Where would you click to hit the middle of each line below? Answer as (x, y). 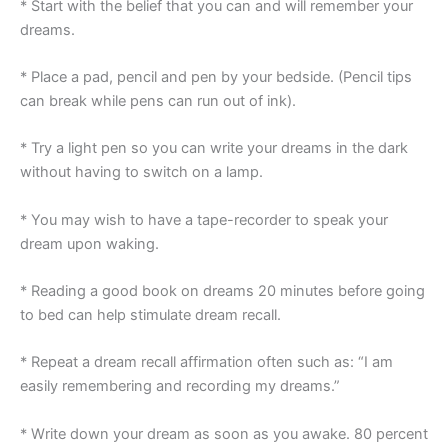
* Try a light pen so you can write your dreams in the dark (214, 148)
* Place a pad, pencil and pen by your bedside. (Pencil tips (216, 76)
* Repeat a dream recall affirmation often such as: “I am (206, 362)
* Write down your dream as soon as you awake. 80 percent (224, 433)
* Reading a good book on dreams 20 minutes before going (222, 290)
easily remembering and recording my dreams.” (180, 386)
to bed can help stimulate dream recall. (150, 314)
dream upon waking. (89, 243)
